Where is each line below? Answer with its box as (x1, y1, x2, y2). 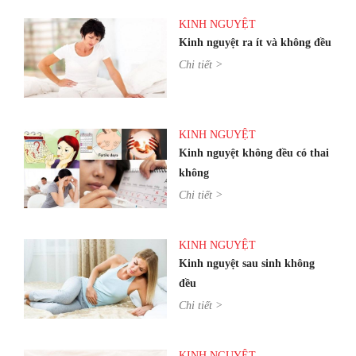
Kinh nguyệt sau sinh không (179, 257, 315, 269)
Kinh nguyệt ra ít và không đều (179, 36, 331, 48)
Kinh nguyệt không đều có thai (179, 146, 329, 159)
